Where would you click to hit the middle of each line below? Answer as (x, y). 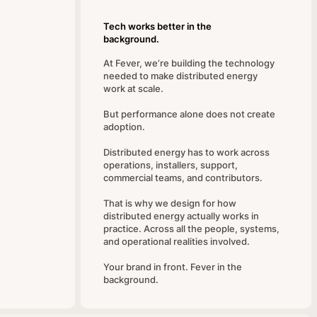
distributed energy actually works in (181, 216)
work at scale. (133, 88)
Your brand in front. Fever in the (173, 267)
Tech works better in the (157, 26)
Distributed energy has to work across (186, 152)
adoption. (124, 127)
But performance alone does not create (189, 114)
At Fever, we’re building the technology (189, 63)
